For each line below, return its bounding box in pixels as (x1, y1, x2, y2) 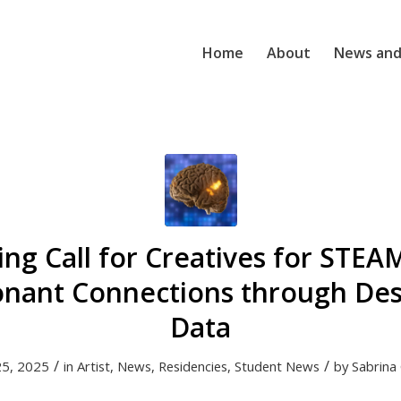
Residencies (158, 357, 227, 375)
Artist (76, 357, 110, 375)
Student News (234, 357, 320, 375)
